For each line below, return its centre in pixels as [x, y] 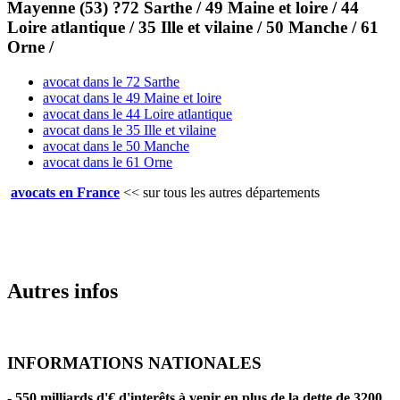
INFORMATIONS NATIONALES [134, 363]
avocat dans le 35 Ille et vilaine [129, 129]
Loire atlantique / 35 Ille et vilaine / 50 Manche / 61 [193, 27]
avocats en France [65, 192]
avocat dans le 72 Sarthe [111, 81]
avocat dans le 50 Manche [116, 146]
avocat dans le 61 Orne [108, 162]
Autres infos [62, 291]
